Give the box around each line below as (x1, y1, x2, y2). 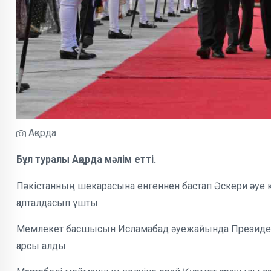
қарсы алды (16, 240, 66, 252)
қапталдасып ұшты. (16, 197, 100, 209)
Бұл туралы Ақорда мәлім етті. (16, 154, 156, 166)
